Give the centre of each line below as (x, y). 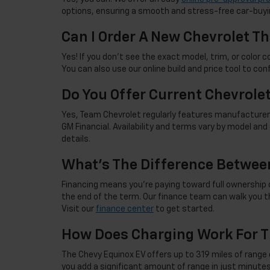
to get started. (184, 209)
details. (76, 139)
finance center (125, 209)
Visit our (79, 209)
